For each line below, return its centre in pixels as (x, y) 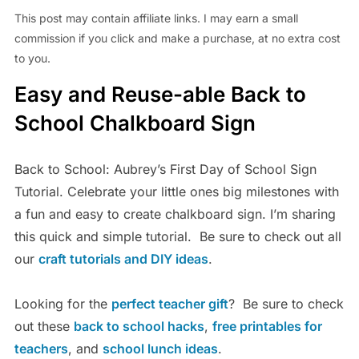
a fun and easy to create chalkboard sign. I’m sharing (175, 214)
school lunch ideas (160, 349)
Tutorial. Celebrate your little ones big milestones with (176, 192)
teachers (41, 349)
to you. (32, 58)
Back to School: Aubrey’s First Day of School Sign (165, 169)
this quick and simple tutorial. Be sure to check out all (177, 236)
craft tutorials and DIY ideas (123, 259)
